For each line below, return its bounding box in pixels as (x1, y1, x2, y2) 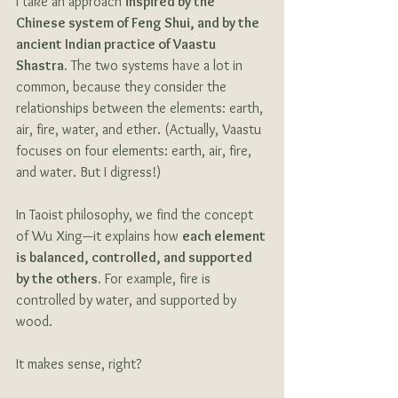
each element (182, 227, 268, 245)
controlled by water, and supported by (16, 291, 240, 309)
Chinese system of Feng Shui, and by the (16, 14, 262, 32)
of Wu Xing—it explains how (16, 227, 182, 245)
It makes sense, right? (16, 355, 145, 373)
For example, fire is (101, 270, 214, 288)
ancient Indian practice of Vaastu (16, 36, 219, 53)
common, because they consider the (16, 78, 230, 96)
